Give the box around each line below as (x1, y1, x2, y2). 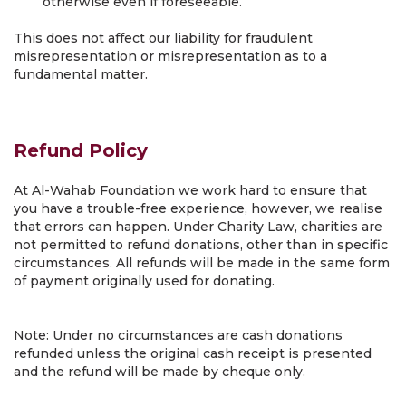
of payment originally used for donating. (14, 273, 275, 289)
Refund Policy (14, 140, 148, 161)
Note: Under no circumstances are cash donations (14, 327, 343, 343)
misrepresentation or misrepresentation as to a (14, 48, 327, 64)
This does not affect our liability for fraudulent (14, 30, 313, 46)
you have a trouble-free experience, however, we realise (14, 200, 382, 217)
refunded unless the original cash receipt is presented (14, 345, 372, 362)
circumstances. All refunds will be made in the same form (14, 255, 390, 271)
